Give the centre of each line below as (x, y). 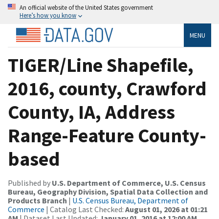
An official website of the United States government (86, 7)
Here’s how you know (48, 15)
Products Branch (37, 200)
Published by (30, 183)
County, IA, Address (91, 112)
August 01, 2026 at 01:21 (166, 209)
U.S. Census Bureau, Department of (130, 200)
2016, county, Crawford (107, 88)
